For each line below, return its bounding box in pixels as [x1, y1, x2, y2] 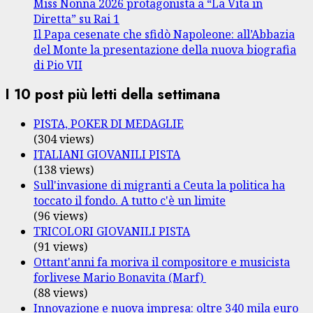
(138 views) [34, 162, 94, 178]
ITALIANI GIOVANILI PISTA [34, 147, 180, 163]
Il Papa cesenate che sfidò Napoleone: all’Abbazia [34, 27, 295, 43]
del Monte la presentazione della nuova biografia [34, 42, 296, 58]
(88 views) [34, 285, 87, 301]
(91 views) [34, 239, 87, 255]
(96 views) [34, 208, 87, 224]
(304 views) [34, 131, 94, 147]
